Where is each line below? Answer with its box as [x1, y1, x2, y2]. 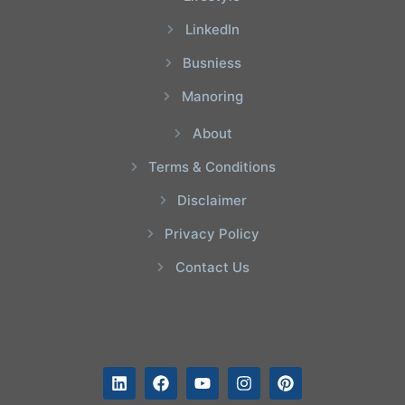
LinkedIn [184, 21, 240, 39]
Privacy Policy [165, 225, 260, 243]
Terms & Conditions [148, 158, 277, 176]
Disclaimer [177, 192, 248, 210]
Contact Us [174, 259, 250, 277]
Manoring [181, 88, 243, 106]
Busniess [183, 54, 242, 72]
